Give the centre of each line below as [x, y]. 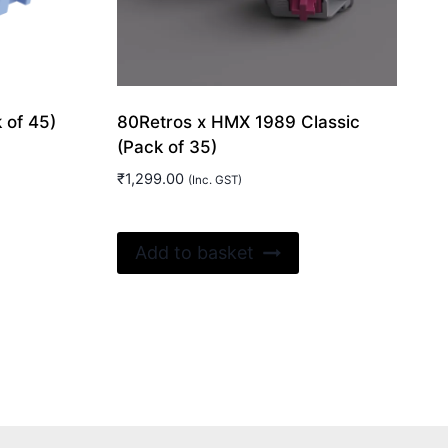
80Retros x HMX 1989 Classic [238, 121]
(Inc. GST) [214, 179]
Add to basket [194, 253]
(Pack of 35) [166, 146]
